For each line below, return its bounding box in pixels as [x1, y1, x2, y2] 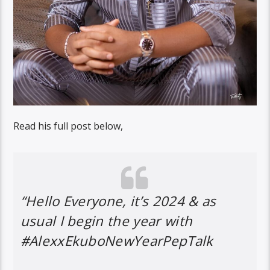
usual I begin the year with [20, 211, 193, 230]
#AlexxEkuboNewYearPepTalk [20, 231, 213, 250]
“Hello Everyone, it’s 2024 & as [20, 191, 216, 210]
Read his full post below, [13, 119, 124, 133]
